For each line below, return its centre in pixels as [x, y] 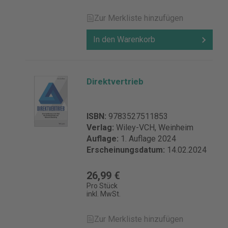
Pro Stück [102, 186]
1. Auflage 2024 [148, 139]
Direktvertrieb [115, 81]
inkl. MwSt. [104, 194]
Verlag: [101, 127]
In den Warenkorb [124, 39]
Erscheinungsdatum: [127, 150]
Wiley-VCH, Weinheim [155, 127]
